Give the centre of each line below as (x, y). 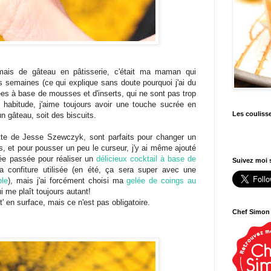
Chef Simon (251, 212)
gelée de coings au (162, 181)
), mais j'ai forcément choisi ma (67, 181)
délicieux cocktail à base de (146, 159)
